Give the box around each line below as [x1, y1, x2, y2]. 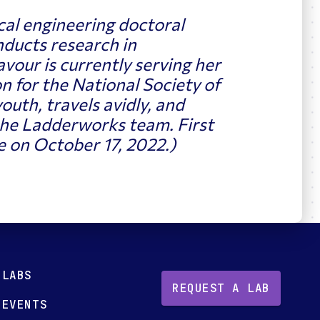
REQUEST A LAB [172, 281, 270, 296]
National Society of [71, 73, 220, 94]
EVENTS [1, 297, 48, 313]
